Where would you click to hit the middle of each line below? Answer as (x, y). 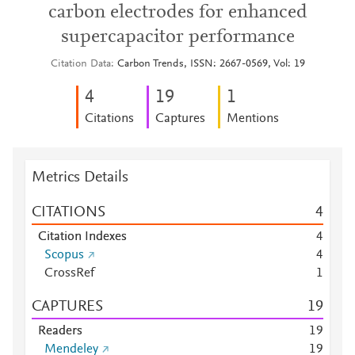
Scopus (64, 255)
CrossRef (69, 273)
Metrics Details (80, 177)
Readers (60, 331)
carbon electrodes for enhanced (177, 13)
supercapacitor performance (177, 37)
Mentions (253, 119)
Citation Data (80, 64)
